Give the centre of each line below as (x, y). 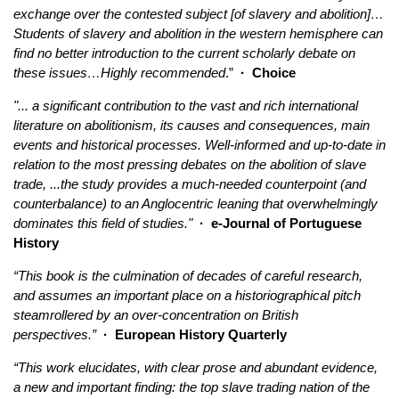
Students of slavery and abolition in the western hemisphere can (198, 33)
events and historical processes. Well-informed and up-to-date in (199, 144)
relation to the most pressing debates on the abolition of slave (190, 164)
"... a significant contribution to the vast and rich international (186, 105)
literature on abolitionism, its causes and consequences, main (191, 125)
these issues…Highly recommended (119, 72)
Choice (274, 72)
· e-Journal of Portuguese (277, 223)
